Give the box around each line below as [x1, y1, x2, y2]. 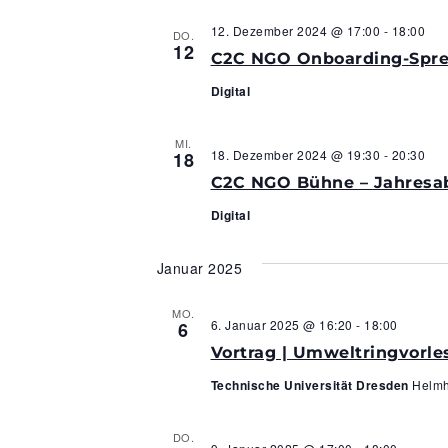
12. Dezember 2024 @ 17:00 [210, 21, 380, 39]
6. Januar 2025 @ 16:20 [210, 315, 353, 333]
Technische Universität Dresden [210, 375, 412, 394]
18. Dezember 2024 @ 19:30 [210, 145, 380, 163]
